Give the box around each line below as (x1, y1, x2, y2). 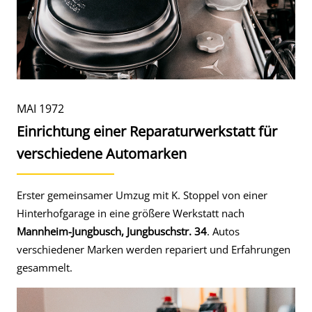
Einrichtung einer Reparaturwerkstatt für (17, 122, 277, 141)
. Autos (207, 224, 240, 238)
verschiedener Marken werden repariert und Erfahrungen (17, 242, 290, 256)
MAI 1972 (17, 101, 64, 116)
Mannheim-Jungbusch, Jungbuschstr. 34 (17, 224, 207, 238)
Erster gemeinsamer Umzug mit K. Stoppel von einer (17, 188, 267, 202)
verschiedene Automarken (17, 144, 187, 163)
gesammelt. (17, 260, 72, 274)
